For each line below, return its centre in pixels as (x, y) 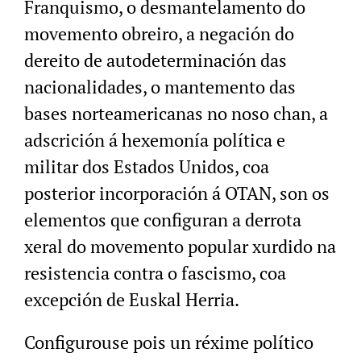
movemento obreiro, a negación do (159, 34)
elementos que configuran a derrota (163, 220)
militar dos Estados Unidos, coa (147, 167)
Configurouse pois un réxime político (169, 342)
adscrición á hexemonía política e (155, 140)
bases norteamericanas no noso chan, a (176, 114)
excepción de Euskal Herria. (132, 300)
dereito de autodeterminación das (156, 60)
